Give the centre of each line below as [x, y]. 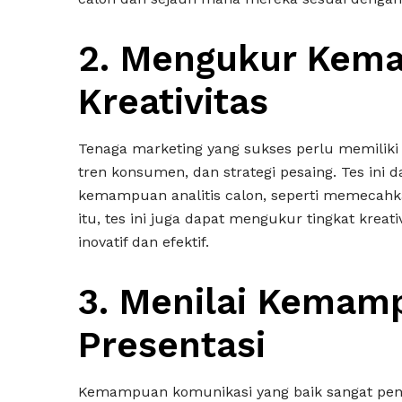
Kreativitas [179, 102]
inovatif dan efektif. [144, 242]
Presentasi [172, 345]
